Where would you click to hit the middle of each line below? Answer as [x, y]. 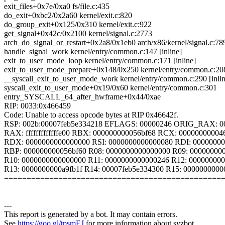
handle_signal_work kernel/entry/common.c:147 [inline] [93, 52]
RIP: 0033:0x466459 [37, 106]
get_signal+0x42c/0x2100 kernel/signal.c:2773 [78, 34]
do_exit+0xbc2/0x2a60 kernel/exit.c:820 [68, 16]
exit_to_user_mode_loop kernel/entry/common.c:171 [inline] [100, 61]
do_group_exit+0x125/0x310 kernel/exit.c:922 [78, 25]
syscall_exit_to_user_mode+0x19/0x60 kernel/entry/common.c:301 [110, 88]
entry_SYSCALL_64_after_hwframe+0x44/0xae [82, 97]
